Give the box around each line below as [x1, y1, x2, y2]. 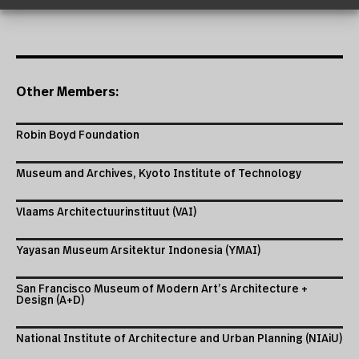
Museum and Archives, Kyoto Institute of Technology [16, 168, 301, 180]
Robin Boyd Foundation [16, 130, 139, 142]
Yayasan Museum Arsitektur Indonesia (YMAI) [16, 245, 260, 257]
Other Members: [16, 86, 119, 99]
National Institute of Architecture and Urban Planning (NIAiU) [16, 333, 342, 345]
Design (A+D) [16, 295, 84, 307]
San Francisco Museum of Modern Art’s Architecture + [16, 284, 308, 296]
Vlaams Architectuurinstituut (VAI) [16, 207, 196, 219]
